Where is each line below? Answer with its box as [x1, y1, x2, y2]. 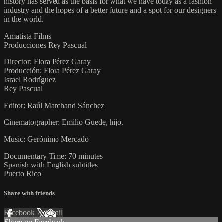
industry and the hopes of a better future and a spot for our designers [4, 5, 216, 14]
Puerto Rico [4, 169, 41, 178]
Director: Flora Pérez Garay [4, 57, 91, 66]
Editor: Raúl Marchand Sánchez [4, 101, 104, 110]
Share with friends [4, 189, 55, 197]
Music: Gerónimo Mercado [4, 134, 89, 143]
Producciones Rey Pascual [4, 40, 87, 49]
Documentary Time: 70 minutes [4, 151, 103, 160]
